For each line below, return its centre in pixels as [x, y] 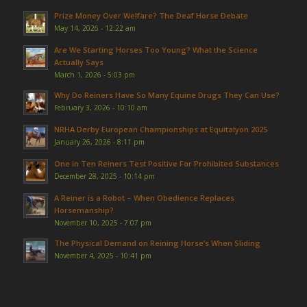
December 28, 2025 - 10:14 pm [104, 176]
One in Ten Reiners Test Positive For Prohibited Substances [166, 163]
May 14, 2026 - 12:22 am [95, 28]
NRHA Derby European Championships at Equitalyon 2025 [160, 129]
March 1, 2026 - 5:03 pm [94, 74]
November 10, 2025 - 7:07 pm [102, 222]
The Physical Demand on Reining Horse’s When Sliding [157, 243]
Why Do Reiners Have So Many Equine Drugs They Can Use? [167, 95]
